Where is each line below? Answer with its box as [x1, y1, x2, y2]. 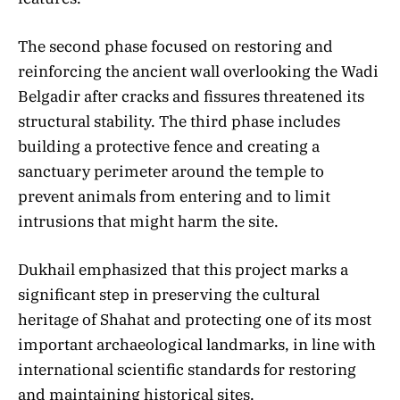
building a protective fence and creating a [18, 137, 320, 157]
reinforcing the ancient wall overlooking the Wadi [18, 62, 379, 82]
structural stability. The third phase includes [18, 112, 340, 132]
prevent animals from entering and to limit [18, 187, 330, 207]
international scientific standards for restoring [18, 360, 356, 380]
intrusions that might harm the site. [18, 212, 279, 232]
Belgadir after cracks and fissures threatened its [18, 87, 364, 107]
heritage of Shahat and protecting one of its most [18, 310, 371, 330]
